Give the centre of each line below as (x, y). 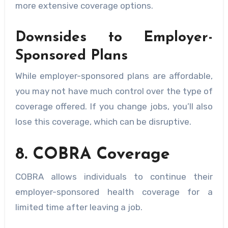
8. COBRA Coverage (92, 155)
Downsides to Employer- (114, 37)
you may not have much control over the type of (114, 91)
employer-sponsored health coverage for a (114, 192)
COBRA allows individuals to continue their (114, 176)
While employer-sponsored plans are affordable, (114, 76)
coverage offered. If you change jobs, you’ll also (114, 107)
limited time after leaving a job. (79, 207)
